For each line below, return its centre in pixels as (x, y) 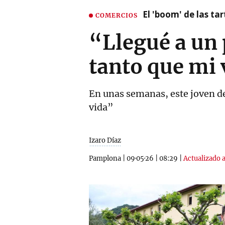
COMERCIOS (117, 15)
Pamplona (105, 158)
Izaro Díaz (105, 140)
